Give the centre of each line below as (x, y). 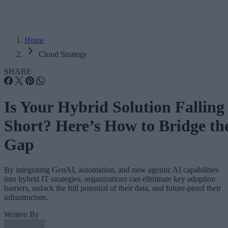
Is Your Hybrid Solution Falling (114, 107)
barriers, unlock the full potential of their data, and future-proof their (112, 188)
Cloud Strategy (63, 54)
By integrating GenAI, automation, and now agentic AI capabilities (111, 169)
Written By (22, 214)
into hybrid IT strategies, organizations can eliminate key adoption (110, 179)
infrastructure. (26, 197)
